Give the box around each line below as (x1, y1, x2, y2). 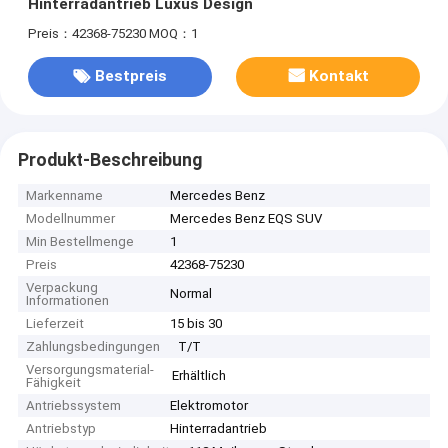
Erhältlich (172, 368, 227, 384)
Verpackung (26, 280, 99, 296)
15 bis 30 (170, 316, 223, 332)
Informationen (26, 293, 110, 309)
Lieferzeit (26, 316, 85, 332)
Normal (170, 286, 213, 302)
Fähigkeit (26, 375, 82, 391)
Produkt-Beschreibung (17, 149, 202, 170)
